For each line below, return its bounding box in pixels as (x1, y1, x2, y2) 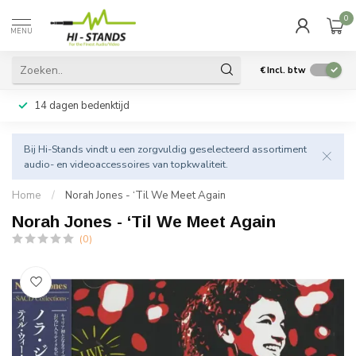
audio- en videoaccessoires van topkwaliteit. (24, 157, 228, 171)
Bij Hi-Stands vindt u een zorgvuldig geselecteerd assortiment (24, 142, 307, 156)
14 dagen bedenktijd (34, 99, 130, 113)
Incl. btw (267, 64, 306, 76)
